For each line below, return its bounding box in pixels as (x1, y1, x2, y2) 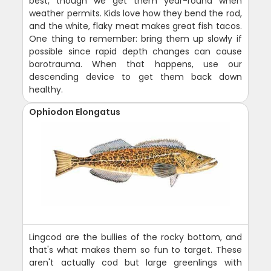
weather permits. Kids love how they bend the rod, (29, 7, 242, 19)
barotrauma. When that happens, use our (29, 57, 242, 70)
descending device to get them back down (29, 70, 242, 83)
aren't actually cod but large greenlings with (29, 256, 242, 269)
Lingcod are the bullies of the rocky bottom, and (29, 230, 242, 243)
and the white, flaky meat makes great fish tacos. (29, 19, 242, 32)
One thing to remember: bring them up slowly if (29, 32, 242, 45)
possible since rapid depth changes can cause (29, 45, 242, 57)
